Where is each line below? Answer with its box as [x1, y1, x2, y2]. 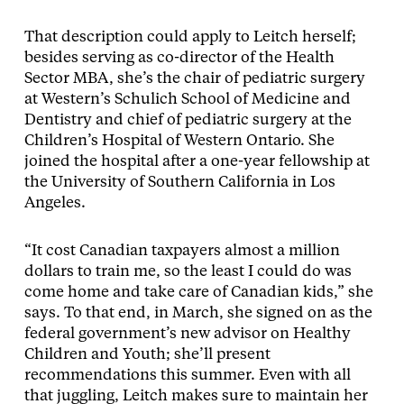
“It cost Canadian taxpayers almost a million [23, 243, 340, 259]
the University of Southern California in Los [23, 175, 335, 190]
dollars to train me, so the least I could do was [23, 264, 352, 280]
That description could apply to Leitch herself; [23, 30, 356, 45]
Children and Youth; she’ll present [23, 347, 271, 363]
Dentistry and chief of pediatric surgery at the [23, 113, 352, 128]
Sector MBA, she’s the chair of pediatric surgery [23, 71, 365, 87]
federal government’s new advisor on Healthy [23, 326, 351, 342]
